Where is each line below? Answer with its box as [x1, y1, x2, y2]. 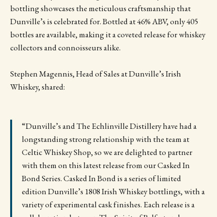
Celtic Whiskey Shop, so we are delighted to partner [21, 147, 192, 158]
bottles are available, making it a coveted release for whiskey [10, 29, 205, 40]
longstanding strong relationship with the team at [21, 134, 189, 145]
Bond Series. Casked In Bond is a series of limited [21, 173, 181, 184]
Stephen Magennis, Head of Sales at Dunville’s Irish [10, 68, 181, 79]
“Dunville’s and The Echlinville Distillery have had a [21, 121, 197, 132]
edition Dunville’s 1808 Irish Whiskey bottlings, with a [21, 186, 205, 197]
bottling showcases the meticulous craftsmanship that [10, 2, 191, 14]
